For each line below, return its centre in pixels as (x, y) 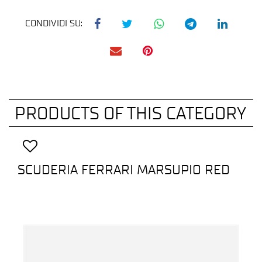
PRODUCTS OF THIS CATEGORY (130, 113)
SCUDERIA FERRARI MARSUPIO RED (124, 169)
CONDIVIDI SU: (55, 23)
